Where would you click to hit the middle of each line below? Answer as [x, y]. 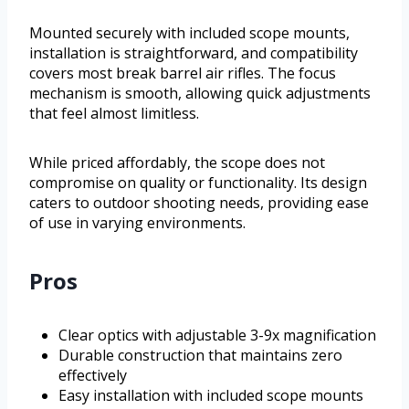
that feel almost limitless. [114, 114]
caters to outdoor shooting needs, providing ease [199, 203]
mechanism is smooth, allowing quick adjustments [200, 94]
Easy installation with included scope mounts [211, 396]
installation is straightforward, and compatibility [194, 53]
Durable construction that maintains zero [200, 356]
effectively [93, 376]
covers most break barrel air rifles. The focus [183, 73]
